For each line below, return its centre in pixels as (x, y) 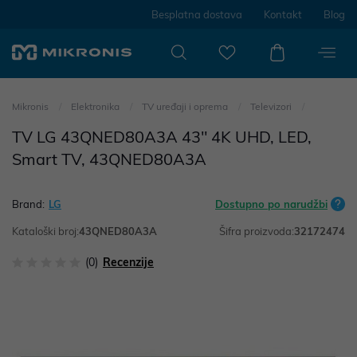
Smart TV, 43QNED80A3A (109, 159)
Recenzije (128, 262)
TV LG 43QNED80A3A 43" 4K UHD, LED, (162, 137)
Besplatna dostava (197, 14)
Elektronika (96, 106)
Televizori (272, 106)
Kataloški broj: (45, 231)
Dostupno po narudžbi (271, 204)
